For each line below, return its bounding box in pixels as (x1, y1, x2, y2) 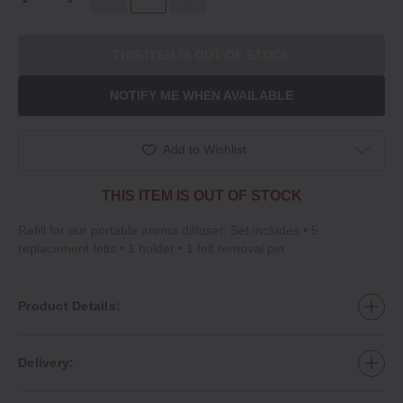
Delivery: (18, 355, 75, 371)
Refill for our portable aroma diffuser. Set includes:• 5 (18, 222, 318, 237)
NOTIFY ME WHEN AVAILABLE (110, 88, 293, 103)
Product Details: (18, 299, 121, 314)
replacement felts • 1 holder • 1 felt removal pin (18, 240, 284, 255)
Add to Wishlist (163, 141, 246, 157)
